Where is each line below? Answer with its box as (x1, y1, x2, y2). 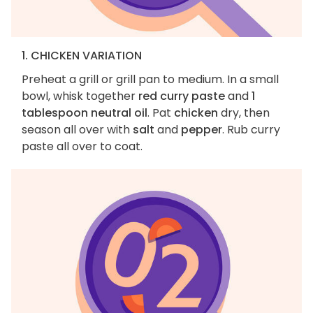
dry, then (218, 105, 270, 122)
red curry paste (138, 88, 225, 105)
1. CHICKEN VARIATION (22, 48, 142, 64)
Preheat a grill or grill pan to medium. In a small (22, 71, 279, 88)
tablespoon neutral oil (22, 105, 147, 122)
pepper (181, 122, 222, 138)
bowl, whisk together (22, 88, 138, 105)
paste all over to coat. (22, 138, 143, 155)
